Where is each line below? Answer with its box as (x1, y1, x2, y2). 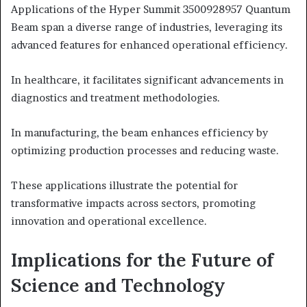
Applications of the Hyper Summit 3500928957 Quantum (11, 3, 291, 16)
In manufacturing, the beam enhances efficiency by (11, 126, 268, 140)
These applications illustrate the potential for (11, 179, 238, 193)
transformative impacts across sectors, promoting (11, 197, 256, 210)
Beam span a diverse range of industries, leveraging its (11, 21, 282, 34)
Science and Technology (11, 273, 225, 297)
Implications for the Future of (11, 248, 273, 272)
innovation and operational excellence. (11, 214, 207, 228)
